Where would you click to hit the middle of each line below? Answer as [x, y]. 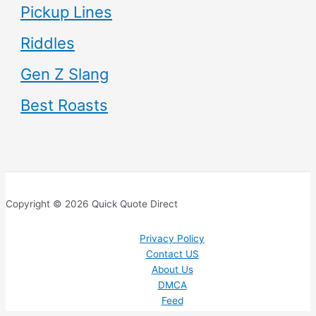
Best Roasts [65, 105]
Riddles [48, 43]
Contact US [172, 254]
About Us [172, 270]
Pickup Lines [67, 12]
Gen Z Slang [65, 74]
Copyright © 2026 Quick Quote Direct [92, 203]
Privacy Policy [172, 239]
